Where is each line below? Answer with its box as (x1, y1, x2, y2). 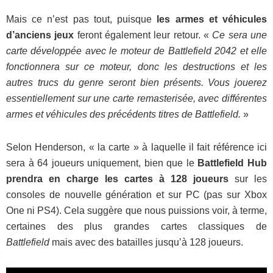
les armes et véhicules (152, 14, 268, 25)
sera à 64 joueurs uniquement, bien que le (6, 158, 194, 169)
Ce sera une (212, 30, 268, 41)
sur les (235, 174, 267, 185)
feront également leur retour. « (74, 30, 213, 41)
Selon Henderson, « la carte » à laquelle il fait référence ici (6, 142, 267, 153)
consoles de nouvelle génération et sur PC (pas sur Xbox (6, 190, 267, 200)
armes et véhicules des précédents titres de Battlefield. (6, 109, 243, 120)
